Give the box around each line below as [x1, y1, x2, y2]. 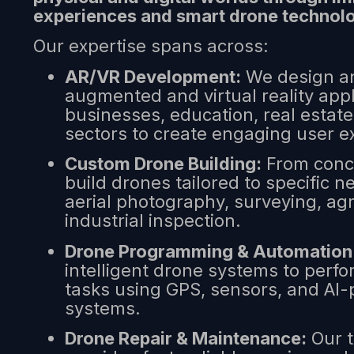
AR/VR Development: [65, 66, 241, 87]
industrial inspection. [65, 210, 241, 232]
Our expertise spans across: [33, 36, 269, 57]
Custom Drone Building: [65, 153, 262, 175]
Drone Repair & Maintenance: [65, 328, 307, 349]
